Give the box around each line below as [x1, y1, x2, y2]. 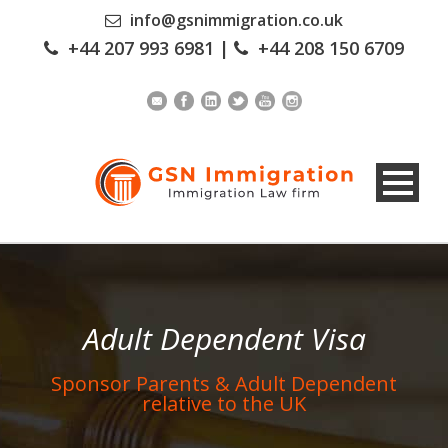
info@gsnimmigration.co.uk [130, 9, 343, 31]
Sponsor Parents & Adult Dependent [51, 370, 397, 398]
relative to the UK [142, 390, 306, 418]
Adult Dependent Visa [82, 318, 366, 360]
